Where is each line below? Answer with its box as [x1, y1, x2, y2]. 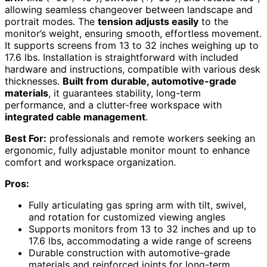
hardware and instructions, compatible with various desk [5, 63, 260, 76]
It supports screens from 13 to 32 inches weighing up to [5, 39, 259, 52]
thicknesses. [5, 75, 63, 88]
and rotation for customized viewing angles [29, 211, 225, 223]
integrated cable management [5, 111, 145, 123]
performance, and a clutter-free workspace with [5, 99, 222, 111]
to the [198, 15, 228, 28]
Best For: [5, 132, 46, 145]
